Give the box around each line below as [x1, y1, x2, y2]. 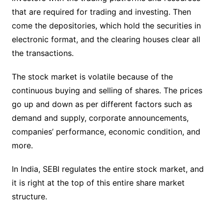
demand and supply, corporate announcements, [11, 112, 189, 123]
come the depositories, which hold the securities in [11, 20, 201, 30]
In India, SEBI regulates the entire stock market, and [11, 164, 204, 174]
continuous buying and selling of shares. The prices [11, 85, 202, 95]
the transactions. [11, 48, 76, 58]
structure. [11, 191, 50, 201]
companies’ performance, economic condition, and [11, 126, 200, 137]
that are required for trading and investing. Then [11, 6, 191, 17]
